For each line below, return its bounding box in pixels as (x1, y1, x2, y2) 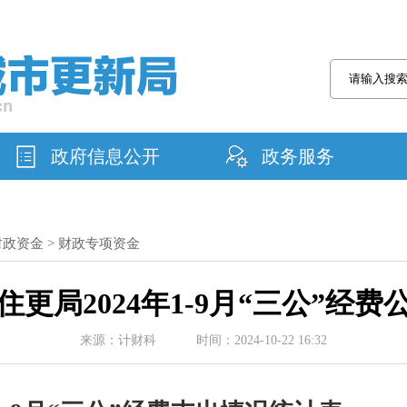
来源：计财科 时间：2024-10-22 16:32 (80, 333, 327, 347)
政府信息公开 (50, 146, 160, 166)
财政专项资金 (57, 236, 140, 251)
